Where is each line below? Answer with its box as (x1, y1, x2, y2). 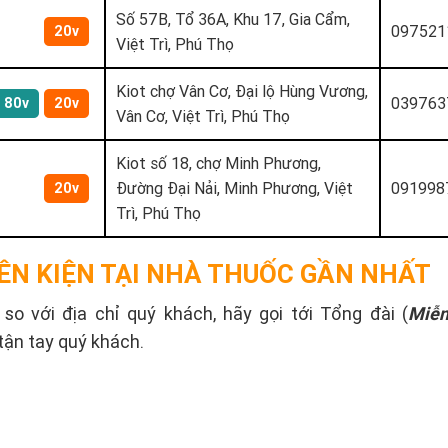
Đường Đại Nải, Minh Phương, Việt (116, 177, 353, 198)
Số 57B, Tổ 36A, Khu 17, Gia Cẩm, (116, 8, 350, 29)
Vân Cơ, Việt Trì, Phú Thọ (116, 105, 290, 126)
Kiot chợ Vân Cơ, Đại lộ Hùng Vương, (116, 80, 368, 101)
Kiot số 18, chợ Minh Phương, (116, 152, 321, 173)
